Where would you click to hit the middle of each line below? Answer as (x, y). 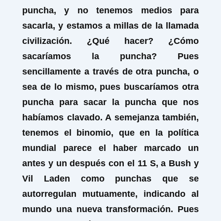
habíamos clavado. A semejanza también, (110, 117)
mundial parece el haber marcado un (110, 148)
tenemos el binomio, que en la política (110, 133)
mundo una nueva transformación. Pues (110, 209)
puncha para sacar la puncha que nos (110, 102)
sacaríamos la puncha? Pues (110, 56)
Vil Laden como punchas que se (110, 179)
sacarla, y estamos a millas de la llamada (110, 26)
